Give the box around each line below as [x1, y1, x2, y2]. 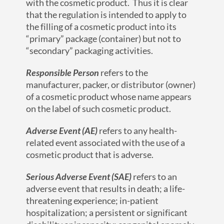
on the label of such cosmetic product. [26, 103, 171, 114]
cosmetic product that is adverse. [26, 149, 154, 160]
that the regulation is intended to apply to [26, 9, 187, 20]
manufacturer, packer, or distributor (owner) [26, 79, 196, 90]
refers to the [99, 67, 148, 78]
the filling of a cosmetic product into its [26, 21, 177, 32]
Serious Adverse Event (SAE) [26, 171, 132, 182]
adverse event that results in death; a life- [26, 183, 185, 194]
